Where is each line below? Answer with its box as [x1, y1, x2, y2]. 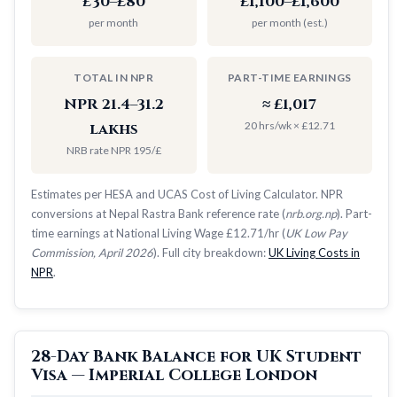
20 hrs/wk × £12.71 [244, 118, 335, 132]
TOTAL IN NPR [74, 70, 154, 84]
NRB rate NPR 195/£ [66, 143, 161, 157]
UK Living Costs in [269, 245, 360, 260]
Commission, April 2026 [31, 245, 153, 260]
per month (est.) [251, 15, 328, 29]
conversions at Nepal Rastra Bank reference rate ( [31, 206, 285, 221]
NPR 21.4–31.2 [63, 94, 164, 114]
